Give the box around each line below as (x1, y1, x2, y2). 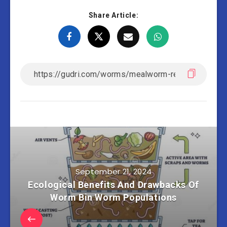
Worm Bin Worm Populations (50, 192, 177, 203)
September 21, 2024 (75, 166, 152, 177)
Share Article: (88, 11, 139, 20)
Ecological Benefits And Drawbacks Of (28, 179, 199, 191)
